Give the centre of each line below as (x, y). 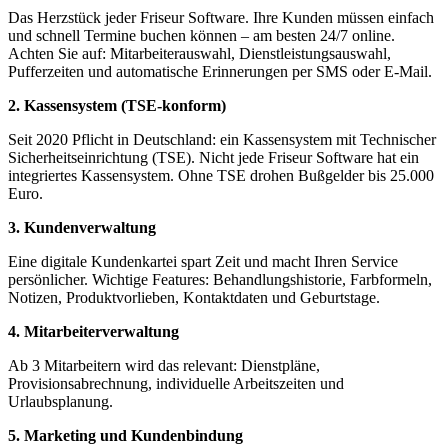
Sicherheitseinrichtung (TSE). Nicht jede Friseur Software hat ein (213, 157)
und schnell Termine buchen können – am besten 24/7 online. (201, 35)
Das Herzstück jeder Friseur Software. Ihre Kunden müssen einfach (221, 17)
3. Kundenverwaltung (82, 227)
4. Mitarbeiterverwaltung (93, 331)
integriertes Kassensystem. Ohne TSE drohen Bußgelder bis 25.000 (221, 175)
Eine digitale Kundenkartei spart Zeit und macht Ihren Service (203, 261)
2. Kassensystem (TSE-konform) (117, 105)
